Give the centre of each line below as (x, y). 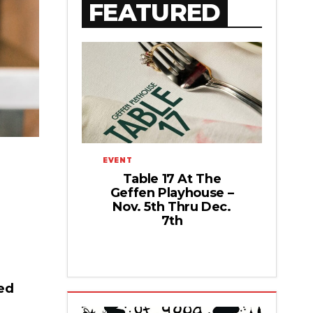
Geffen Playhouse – (172, 192)
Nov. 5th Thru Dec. (172, 206)
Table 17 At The (172, 179)
